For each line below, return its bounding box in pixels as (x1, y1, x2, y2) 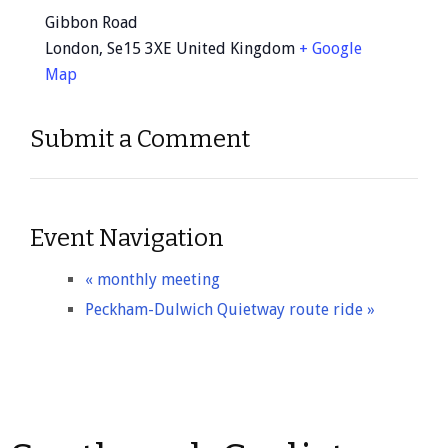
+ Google (299, 38, 362, 58)
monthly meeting (93, 269, 220, 289)
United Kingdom (176, 38, 295, 58)
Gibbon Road (45, 12, 138, 32)
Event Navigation (30, 223, 224, 252)
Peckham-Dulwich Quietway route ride (85, 299, 367, 319)
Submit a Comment (30, 124, 250, 153)
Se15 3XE (107, 38, 172, 58)
